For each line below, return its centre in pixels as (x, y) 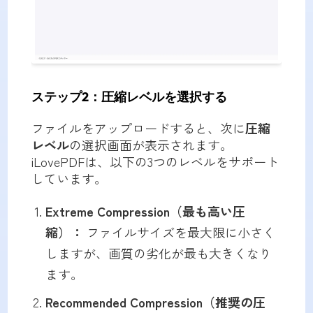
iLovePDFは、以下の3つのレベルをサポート (155, 162)
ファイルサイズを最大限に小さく (179, 232)
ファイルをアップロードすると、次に (138, 128)
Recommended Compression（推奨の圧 (155, 302)
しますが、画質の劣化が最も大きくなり (158, 253)
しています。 (69, 179)
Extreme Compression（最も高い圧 (145, 211)
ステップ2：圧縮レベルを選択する (129, 97)
